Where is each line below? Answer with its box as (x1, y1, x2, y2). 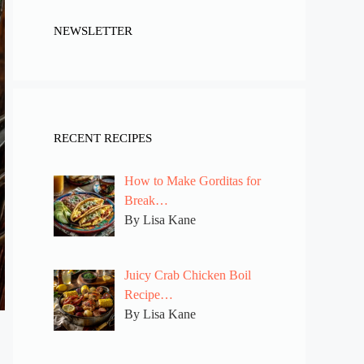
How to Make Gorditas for (124, 174, 261, 188)
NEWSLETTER (54, 24, 132, 38)
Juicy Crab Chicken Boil (124, 267, 251, 282)
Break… (124, 193, 168, 208)
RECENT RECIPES (54, 132, 152, 145)
